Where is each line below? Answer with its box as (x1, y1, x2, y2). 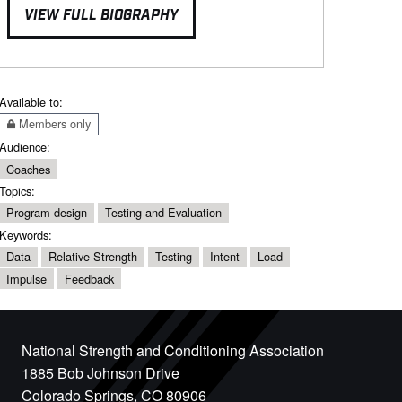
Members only (15, 114, 91, 132)
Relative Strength (48, 247, 137, 265)
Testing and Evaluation (105, 204, 222, 222)
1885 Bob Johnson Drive (21, 362, 179, 383)
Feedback (65, 269, 114, 287)
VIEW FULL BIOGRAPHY (24, 6, 179, 26)
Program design (6, 204, 87, 222)
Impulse (6, 269, 47, 287)
